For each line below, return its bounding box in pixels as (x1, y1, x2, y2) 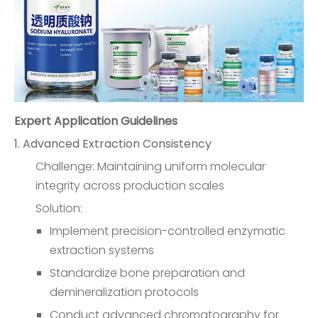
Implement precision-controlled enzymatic (50, 223, 285, 239)
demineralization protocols (50, 284, 199, 300)
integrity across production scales (35, 177, 224, 194)
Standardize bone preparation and (50, 265, 245, 281)
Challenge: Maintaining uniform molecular (35, 158, 265, 175)
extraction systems (50, 242, 154, 258)
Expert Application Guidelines (14, 113, 177, 129)
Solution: (35, 200, 82, 216)
